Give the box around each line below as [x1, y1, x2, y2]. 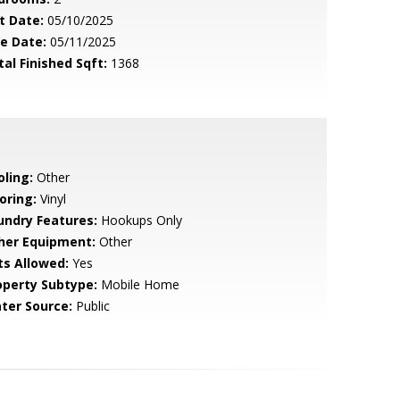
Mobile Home [96, 276, 179, 293]
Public [71, 297, 110, 314]
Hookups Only [96, 212, 182, 229]
